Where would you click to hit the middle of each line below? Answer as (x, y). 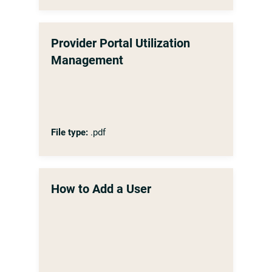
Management (87, 60)
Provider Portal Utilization (121, 43)
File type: (70, 132)
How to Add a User (101, 189)
